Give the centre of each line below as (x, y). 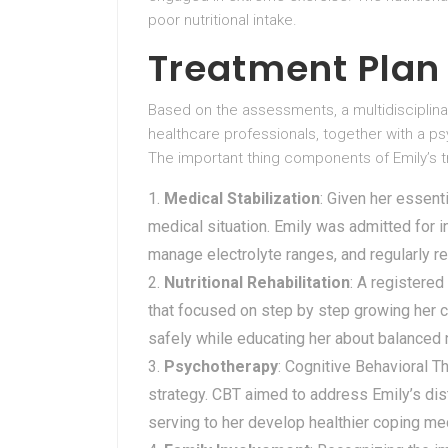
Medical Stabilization (242, 198)
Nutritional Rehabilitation (257, 282)
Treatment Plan (294, 68)
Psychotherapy (221, 366)
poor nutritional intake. (222, 20)
